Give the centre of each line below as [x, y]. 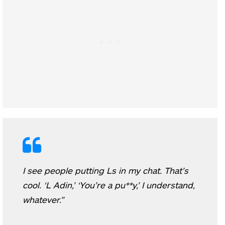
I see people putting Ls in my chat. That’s [105, 170]
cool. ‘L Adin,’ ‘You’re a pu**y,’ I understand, [109, 185]
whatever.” [43, 199]
